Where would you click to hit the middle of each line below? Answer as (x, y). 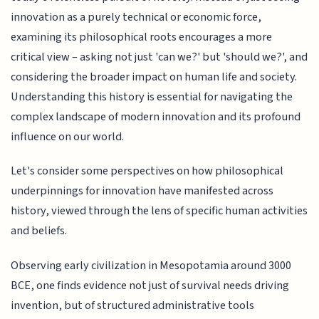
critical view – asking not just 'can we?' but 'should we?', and (159, 57)
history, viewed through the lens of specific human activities (159, 211)
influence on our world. (68, 136)
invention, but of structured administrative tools (133, 305)
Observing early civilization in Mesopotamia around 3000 (151, 265)
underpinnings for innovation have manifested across (142, 191)
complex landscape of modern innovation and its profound (156, 116)
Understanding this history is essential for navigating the (152, 96)
